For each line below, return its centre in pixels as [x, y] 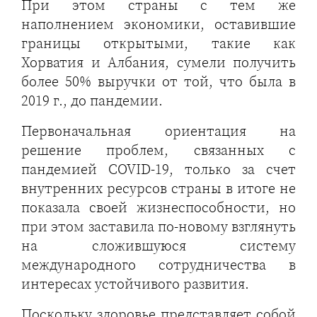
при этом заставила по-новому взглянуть [158, 226]
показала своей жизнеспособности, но [158, 207]
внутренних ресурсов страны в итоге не [158, 188]
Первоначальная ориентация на [158, 131]
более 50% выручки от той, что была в [158, 81]
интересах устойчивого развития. [135, 284]
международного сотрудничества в [158, 265]
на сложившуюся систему [158, 246]
